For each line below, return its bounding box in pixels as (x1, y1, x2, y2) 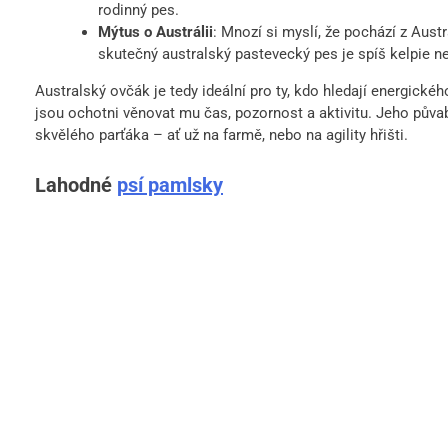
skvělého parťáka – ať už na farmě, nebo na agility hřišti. (35, 125, 408, 144)
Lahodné (35, 172, 117, 197)
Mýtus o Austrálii (97, 22, 213, 41)
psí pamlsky (117, 172, 223, 197)
